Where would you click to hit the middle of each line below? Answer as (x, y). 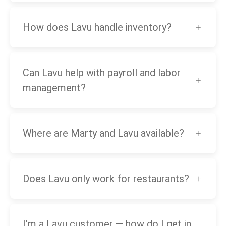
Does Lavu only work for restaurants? (106, 179)
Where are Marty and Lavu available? (103, 133)
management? (54, 88)
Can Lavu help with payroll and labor (102, 73)
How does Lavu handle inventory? (97, 27)
